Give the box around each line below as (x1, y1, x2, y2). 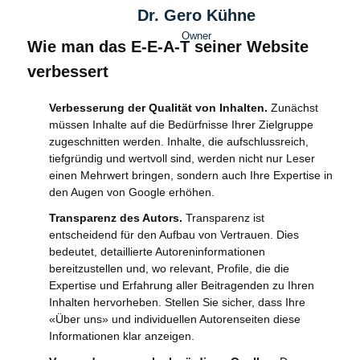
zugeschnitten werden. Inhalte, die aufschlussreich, (49, 135, 309, 148)
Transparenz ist (186, 211, 264, 224)
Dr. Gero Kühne (137, 6, 256, 24)
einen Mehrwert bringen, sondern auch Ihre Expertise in (49, 169, 333, 182)
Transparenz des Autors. (49, 211, 186, 224)
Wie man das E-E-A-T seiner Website (27, 38, 309, 55)
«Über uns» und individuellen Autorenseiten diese (49, 313, 301, 325)
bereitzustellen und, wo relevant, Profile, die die (49, 262, 289, 275)
